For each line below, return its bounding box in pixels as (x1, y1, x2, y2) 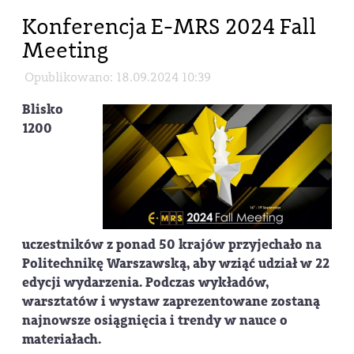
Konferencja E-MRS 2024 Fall (22, 12, 316, 41)
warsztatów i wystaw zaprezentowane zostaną (22, 292, 320, 311)
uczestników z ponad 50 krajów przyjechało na (22, 235, 322, 254)
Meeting (22, 36, 109, 65)
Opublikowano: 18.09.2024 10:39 (24, 69, 212, 85)
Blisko (22, 100, 63, 119)
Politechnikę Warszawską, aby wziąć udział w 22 (22, 254, 330, 273)
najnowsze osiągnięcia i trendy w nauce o (22, 311, 288, 330)
